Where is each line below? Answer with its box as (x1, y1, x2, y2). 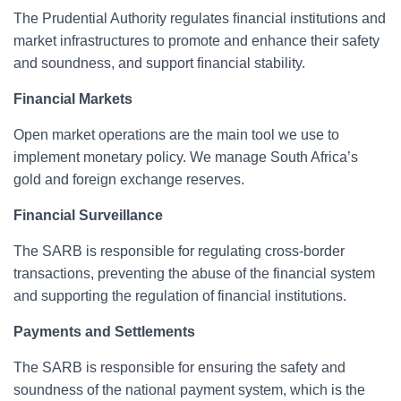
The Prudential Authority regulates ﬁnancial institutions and (13, 11, 386, 27)
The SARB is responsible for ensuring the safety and (13, 360, 346, 376)
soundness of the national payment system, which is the (13, 382, 365, 398)
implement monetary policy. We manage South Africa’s (13, 149, 358, 166)
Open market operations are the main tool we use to (13, 127, 339, 143)
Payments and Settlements (13, 324, 195, 340)
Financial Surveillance (13, 208, 163, 224)
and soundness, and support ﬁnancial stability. (13, 55, 305, 72)
